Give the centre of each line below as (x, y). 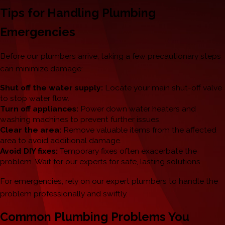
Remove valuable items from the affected (139, 130)
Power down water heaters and (137, 109)
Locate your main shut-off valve (162, 88)
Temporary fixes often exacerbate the (127, 151)
